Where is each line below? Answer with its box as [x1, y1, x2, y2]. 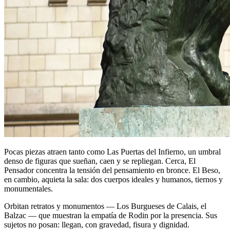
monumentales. [4, 184, 53, 193]
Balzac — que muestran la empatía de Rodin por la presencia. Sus [4, 210, 217, 220]
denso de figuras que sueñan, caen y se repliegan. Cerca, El [4, 156, 196, 165]
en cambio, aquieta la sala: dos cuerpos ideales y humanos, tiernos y [4, 175, 223, 184]
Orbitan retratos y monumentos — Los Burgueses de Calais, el [4, 201, 206, 210]
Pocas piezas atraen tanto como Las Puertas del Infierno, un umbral [4, 147, 221, 156]
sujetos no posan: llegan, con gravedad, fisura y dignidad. [4, 220, 189, 229]
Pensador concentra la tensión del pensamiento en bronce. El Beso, [4, 165, 220, 175]
